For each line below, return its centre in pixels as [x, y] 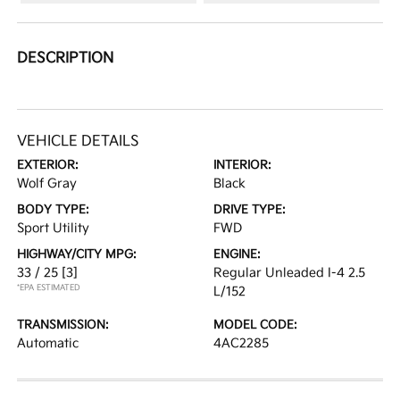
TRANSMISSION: [63, 325]
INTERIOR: [242, 165]
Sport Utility [54, 228]
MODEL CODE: [255, 325]
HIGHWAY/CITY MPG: [77, 254]
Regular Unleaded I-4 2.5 [289, 273]
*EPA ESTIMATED [49, 288]
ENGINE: [237, 254]
